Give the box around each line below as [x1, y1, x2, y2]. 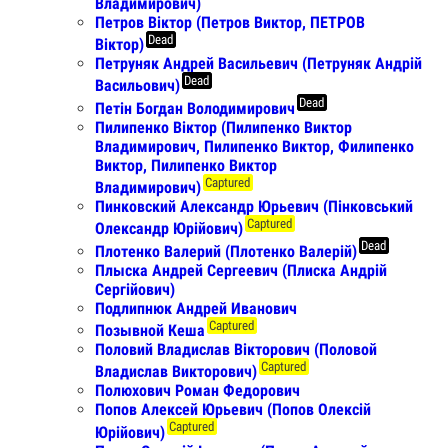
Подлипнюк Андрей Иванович [95, 298, 297, 318]
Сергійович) [95, 279, 175, 299]
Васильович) [95, 76, 180, 96]
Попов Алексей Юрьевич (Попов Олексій [95, 400, 371, 420]
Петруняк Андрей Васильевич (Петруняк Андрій [95, 53, 422, 73]
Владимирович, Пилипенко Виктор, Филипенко [95, 136, 414, 156]
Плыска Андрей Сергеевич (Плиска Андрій [95, 260, 387, 280]
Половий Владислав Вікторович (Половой [95, 339, 377, 359]
